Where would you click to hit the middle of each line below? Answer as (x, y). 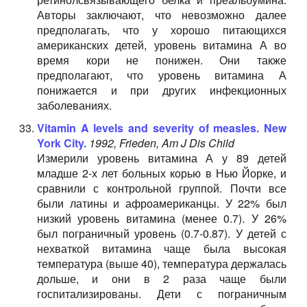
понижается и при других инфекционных (161, 90)
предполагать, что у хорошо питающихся (161, 30)
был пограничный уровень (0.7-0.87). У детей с (161, 233)
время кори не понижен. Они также (161, 60)
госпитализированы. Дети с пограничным (161, 294)
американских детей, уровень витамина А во (161, 45)
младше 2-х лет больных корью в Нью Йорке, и (161, 173)
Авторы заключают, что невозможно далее (161, 15)
